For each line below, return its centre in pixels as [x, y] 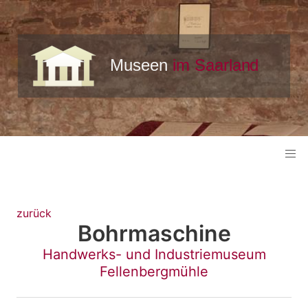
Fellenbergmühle [154, 272]
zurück [34, 213]
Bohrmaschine [154, 234]
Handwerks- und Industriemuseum [154, 255]
